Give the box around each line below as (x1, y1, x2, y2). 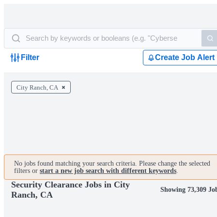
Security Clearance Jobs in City (11, 180, 130, 189)
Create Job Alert (155, 53, 215, 62)
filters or (14, 167, 40, 174)
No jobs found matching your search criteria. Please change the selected (14, 160, 210, 167)
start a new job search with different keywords (40, 167, 176, 174)
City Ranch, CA (16, 84, 58, 91)
